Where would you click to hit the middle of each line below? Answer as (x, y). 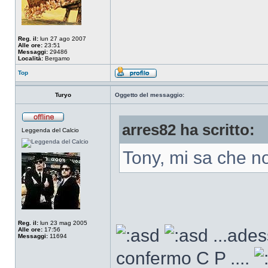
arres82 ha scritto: (188, 130)
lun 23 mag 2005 (63, 223)
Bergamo (57, 58)
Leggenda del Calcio (50, 130)
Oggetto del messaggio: (150, 95)
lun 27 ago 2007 (62, 39)
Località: (31, 58)
